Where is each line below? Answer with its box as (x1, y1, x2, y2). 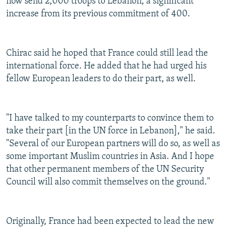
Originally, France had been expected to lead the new (6, 217, 214, 227)
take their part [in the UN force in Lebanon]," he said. (6, 126, 215, 136)
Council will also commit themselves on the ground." (6, 177, 210, 188)
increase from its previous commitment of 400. (6, 9, 190, 19)
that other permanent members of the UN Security (6, 165, 204, 175)
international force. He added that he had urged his (6, 61, 207, 72)
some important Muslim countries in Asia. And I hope (6, 152, 214, 162)
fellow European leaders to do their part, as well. (6, 74, 196, 84)
